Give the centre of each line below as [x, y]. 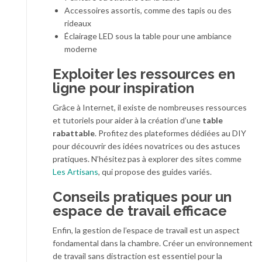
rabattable [74, 133]
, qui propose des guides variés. [155, 171]
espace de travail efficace [140, 211]
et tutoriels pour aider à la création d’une [127, 120]
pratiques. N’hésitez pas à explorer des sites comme [147, 158]
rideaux [78, 23]
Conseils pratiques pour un [142, 196]
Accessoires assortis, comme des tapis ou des [148, 10]
